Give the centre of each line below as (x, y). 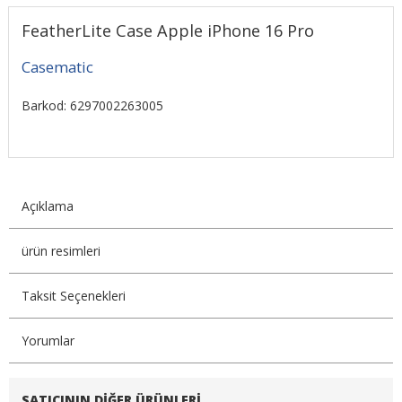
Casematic (57, 67)
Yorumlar (48, 340)
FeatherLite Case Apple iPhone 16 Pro (167, 31)
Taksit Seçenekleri (73, 295)
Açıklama (47, 205)
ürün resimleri (61, 250)
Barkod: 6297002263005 (92, 106)
